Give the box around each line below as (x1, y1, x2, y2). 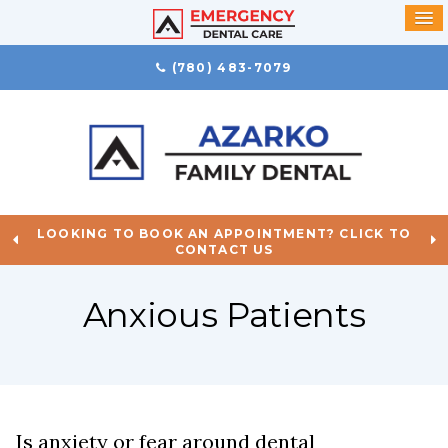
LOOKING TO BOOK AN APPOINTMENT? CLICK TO (36, 226, 411, 242)
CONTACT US (174, 242, 274, 258)
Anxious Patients (82, 293, 366, 336)
